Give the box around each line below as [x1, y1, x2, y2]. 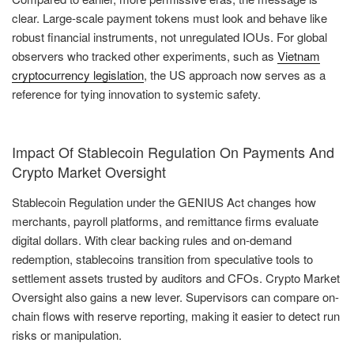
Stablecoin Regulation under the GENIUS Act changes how [12, 193, 316, 210]
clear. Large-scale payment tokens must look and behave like [12, 9, 327, 26]
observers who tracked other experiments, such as [12, 47, 277, 64]
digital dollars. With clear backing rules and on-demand [12, 231, 292, 248]
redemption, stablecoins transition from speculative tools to [12, 250, 313, 267]
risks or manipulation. [12, 326, 122, 343]
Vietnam [277, 47, 320, 64]
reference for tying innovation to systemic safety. [12, 85, 261, 102]
